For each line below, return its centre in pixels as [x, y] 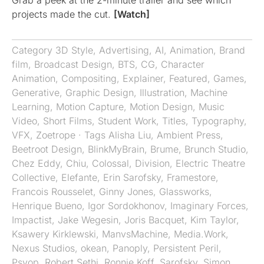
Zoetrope [56, 135]
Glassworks [184, 192]
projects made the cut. [63, 14]
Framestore [191, 178]
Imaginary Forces [208, 206]
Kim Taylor [213, 220]
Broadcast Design [73, 65]
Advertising [124, 50]
